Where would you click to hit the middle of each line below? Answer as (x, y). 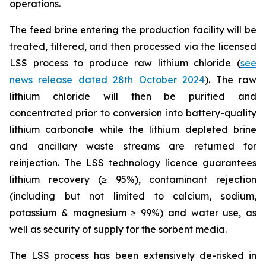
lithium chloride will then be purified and (133, 96)
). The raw (231, 80)
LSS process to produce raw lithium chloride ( (125, 63)
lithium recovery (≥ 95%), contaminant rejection (133, 179)
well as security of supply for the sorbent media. (118, 229)
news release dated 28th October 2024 (107, 80)
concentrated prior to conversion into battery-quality (133, 113)
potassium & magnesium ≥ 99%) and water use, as (133, 213)
